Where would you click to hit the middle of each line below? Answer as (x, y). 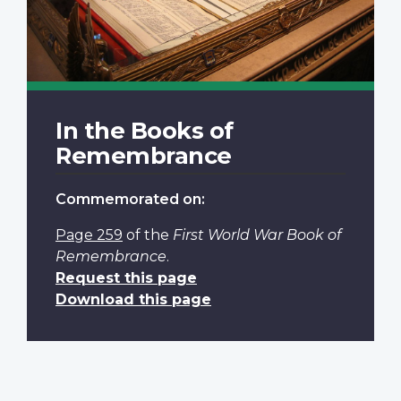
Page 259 (89, 235)
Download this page (133, 299)
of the (148, 235)
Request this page (126, 277)
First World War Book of (257, 235)
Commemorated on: (130, 199)
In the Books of (145, 130)
